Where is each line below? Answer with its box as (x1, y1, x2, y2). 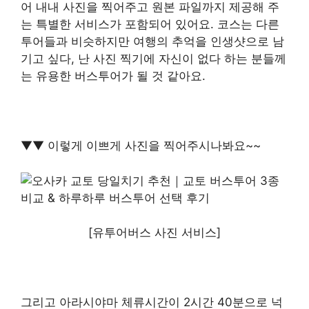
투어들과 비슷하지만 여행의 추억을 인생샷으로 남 (21, 34, 284, 49)
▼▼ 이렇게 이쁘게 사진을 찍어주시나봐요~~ (21, 139, 261, 153)
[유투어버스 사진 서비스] (88, 226, 221, 240)
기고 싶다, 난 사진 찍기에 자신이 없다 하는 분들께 (21, 52, 286, 66)
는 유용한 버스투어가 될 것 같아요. (21, 69, 206, 83)
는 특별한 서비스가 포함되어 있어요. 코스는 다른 (21, 17, 279, 32)
